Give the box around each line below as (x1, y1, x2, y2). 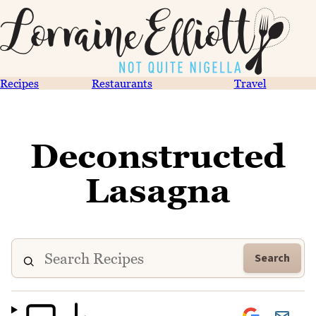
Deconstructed (30, 136, 286, 176)
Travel (233, 77, 267, 90)
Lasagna (85, 171, 231, 210)
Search (255, 250, 290, 266)
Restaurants (91, 77, 152, 90)
